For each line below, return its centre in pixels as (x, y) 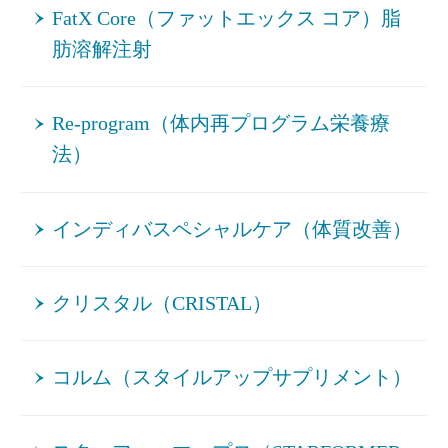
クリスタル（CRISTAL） (162, 303)
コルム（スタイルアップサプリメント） (232, 378)
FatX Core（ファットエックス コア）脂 (227, 18)
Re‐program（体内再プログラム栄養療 (221, 124)
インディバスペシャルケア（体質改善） (232, 229)
